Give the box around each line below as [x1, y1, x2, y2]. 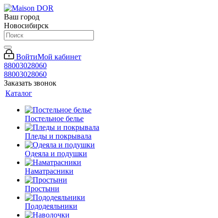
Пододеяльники [25, 202, 77, 210]
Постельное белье [25, 114, 84, 123]
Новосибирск [4, 21, 49, 30]
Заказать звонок [4, 79, 56, 87]
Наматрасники [25, 167, 73, 175]
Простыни [25, 184, 59, 193]
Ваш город [4, 13, 39, 21]
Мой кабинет [37, 53, 81, 61]
